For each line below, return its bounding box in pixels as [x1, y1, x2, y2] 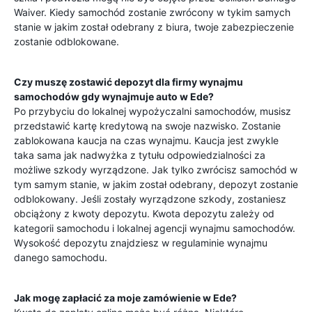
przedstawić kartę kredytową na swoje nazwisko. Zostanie [14, 120, 281, 132]
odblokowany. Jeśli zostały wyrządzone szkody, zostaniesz [14, 193, 286, 205]
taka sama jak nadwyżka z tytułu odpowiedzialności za [14, 149, 265, 161]
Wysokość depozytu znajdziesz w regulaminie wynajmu [14, 237, 267, 249]
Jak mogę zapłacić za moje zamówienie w [14, 292, 213, 304]
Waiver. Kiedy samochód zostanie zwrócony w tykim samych [14, 6, 290, 18]
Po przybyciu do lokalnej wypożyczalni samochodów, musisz [14, 105, 291, 117]
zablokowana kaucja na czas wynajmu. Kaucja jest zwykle [14, 134, 279, 146]
